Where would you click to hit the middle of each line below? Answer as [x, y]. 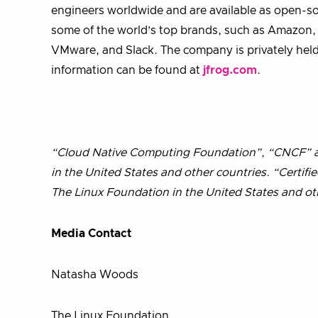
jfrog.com [230, 70]
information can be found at [127, 70]
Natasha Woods [95, 275]
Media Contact [91, 234]
